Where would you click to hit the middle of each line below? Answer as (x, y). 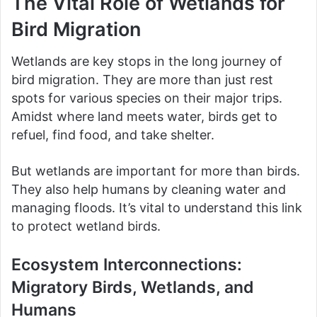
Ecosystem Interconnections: (127, 264)
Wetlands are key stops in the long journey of (147, 61)
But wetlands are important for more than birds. (156, 171)
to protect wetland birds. (86, 226)
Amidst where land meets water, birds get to (144, 116)
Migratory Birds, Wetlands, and (133, 287)
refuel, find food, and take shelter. (113, 134)
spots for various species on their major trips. (147, 98)
